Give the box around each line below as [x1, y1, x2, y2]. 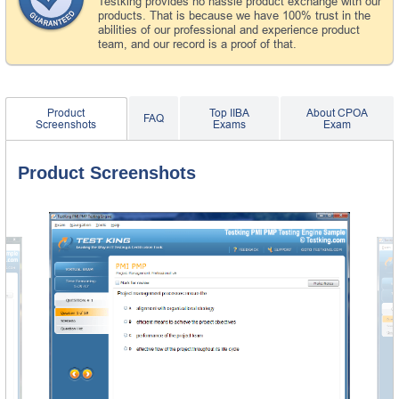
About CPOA [305, 106, 368, 119]
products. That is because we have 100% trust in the [98, 8, 370, 22]
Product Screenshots [18, 162, 196, 183]
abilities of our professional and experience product [98, 22, 360, 37]
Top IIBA [208, 106, 249, 119]
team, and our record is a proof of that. [98, 37, 297, 51]
